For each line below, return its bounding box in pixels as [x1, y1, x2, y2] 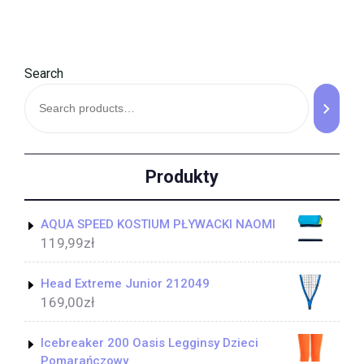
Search [24, 66, 63, 82]
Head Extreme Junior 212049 [41, 276, 210, 292]
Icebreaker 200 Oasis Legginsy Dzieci [41, 336, 258, 351]
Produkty [145, 166, 219, 187]
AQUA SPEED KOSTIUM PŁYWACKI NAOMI [41, 217, 275, 232]
